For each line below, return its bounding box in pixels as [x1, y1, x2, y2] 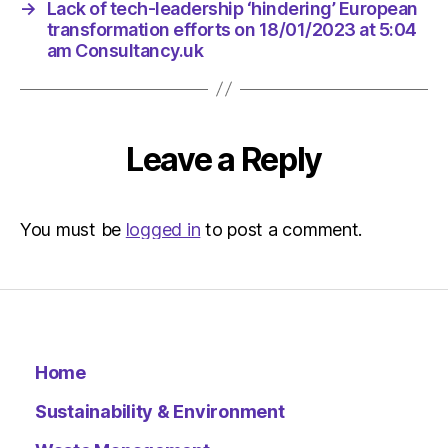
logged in [125, 218, 201, 240]
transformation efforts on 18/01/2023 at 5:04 [46, 18, 417, 40]
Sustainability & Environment [35, 400, 285, 422]
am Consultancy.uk [46, 39, 204, 61]
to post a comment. [200, 218, 363, 240]
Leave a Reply [126, 139, 322, 179]
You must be [20, 218, 126, 240]
